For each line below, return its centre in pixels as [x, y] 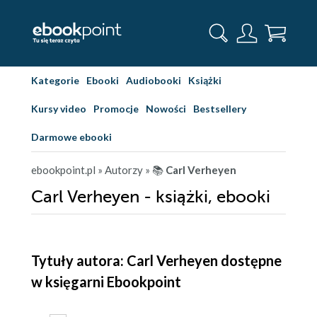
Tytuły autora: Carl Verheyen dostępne [156, 260]
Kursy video [59, 109]
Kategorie [55, 80]
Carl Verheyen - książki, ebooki [151, 197]
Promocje [116, 109]
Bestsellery [220, 109]
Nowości [166, 109]
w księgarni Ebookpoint [106, 282]
